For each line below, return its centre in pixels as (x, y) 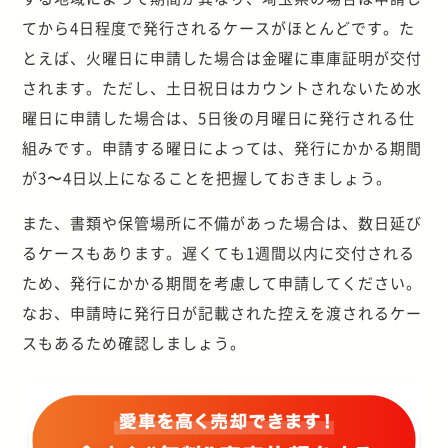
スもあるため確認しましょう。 (134, 343)
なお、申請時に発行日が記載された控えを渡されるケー (222, 313)
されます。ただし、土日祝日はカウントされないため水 (222, 88)
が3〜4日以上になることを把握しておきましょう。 (207, 178)
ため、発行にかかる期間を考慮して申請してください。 (222, 283)
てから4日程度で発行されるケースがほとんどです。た (219, 28)
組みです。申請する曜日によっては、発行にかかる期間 (222, 148)
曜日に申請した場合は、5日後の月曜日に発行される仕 (219, 118)
